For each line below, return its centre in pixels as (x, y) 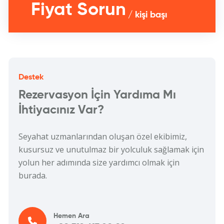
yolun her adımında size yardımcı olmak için (99, 162)
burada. (33, 175)
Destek (31, 77)
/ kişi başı (147, 15)
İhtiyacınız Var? (61, 110)
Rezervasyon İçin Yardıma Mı (97, 95)
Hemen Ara (71, 216)
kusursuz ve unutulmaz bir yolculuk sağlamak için (111, 149)
